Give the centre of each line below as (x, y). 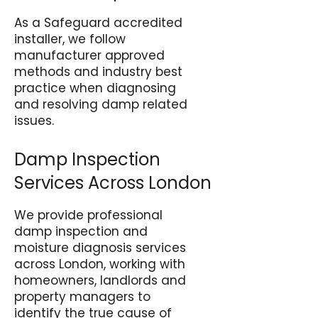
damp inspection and (81, 231)
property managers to (82, 297)
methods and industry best (98, 72)
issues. (34, 121)
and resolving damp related (101, 104)
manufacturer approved (89, 55)
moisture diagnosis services (100, 248)
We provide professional (88, 215)
